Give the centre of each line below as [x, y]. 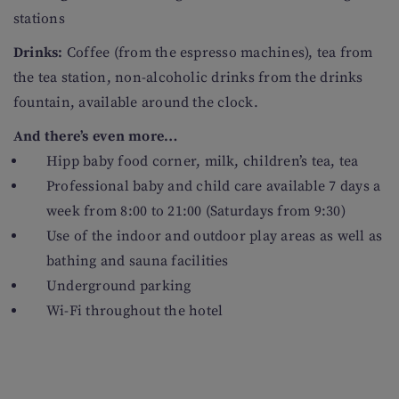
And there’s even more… [96, 136]
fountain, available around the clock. [136, 102]
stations [39, 19]
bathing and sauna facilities [138, 261]
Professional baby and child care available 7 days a [214, 186]
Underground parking [119, 286]
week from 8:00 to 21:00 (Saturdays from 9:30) [196, 211]
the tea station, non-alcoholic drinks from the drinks [188, 77]
